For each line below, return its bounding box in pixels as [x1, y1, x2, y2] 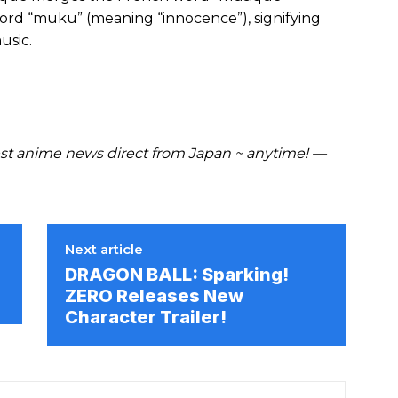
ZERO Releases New [65, 285, 244, 307]
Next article [65, 241, 144, 259]
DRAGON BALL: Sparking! [65, 264, 290, 286]
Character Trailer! [65, 306, 227, 329]
